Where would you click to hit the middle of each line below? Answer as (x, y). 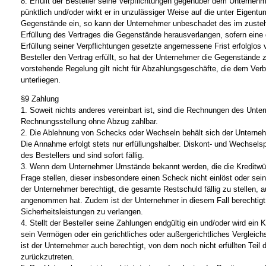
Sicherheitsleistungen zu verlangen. (82, 211)
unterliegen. (41, 80)
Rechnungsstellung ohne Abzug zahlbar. (89, 121)
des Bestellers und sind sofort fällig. (83, 155)
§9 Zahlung (40, 99)
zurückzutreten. (47, 256)
